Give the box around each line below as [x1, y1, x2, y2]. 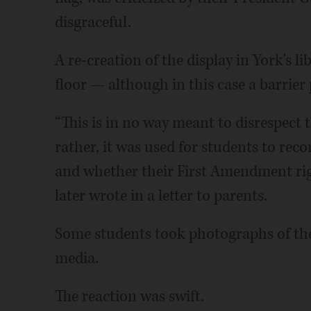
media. [54, 248, 99, 269]
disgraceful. [54, 12, 131, 33]
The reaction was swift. [54, 286, 204, 307]
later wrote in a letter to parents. [54, 185, 267, 206]
